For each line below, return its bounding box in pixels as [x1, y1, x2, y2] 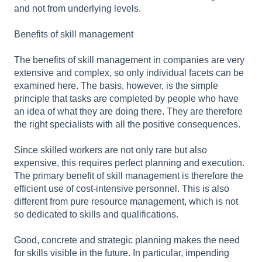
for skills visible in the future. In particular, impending [14, 247, 229, 258]
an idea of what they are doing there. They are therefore [14, 106, 243, 116]
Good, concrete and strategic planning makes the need [14, 235, 240, 245]
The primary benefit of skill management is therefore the [14, 170, 243, 181]
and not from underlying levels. [14, 3, 141, 13]
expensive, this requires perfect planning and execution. [14, 157, 244, 168]
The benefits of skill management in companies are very [14, 54, 244, 65]
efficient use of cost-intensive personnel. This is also [14, 183, 229, 194]
